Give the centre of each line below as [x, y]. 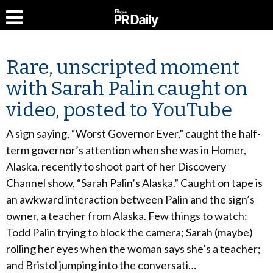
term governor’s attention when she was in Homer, [126, 150]
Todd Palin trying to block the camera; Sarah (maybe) [129, 232]
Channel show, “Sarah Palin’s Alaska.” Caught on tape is [134, 183]
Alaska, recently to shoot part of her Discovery [116, 166]
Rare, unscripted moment [123, 67]
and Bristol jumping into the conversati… [101, 265]
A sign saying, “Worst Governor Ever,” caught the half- [133, 133]
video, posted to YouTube [119, 110]
